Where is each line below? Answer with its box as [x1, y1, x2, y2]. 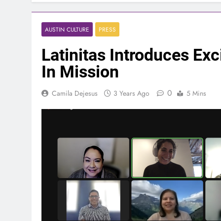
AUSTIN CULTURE [45, 25, 89, 34]
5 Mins [186, 88, 206, 98]
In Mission [41, 61, 119, 81]
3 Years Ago [113, 88, 149, 98]
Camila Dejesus [52, 88, 98, 98]
